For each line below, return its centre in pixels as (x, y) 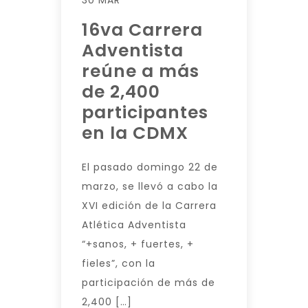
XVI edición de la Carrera (149, 206)
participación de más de (148, 283)
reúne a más (141, 71)
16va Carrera (142, 30)
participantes (145, 112)
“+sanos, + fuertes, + (138, 244)
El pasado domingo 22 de (150, 167)
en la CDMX (135, 133)
